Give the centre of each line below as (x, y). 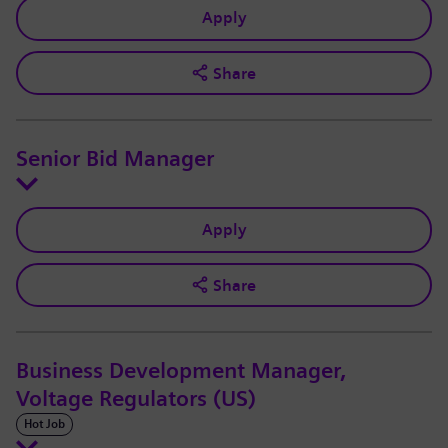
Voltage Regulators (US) (136, 399)
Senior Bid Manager (115, 159)
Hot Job (44, 424)
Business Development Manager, (181, 371)
